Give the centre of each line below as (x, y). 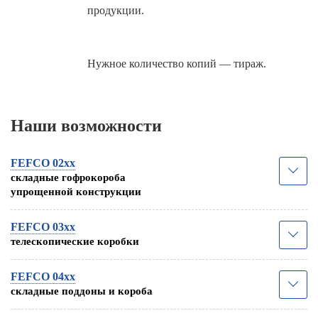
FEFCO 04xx (43, 276)
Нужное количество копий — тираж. (177, 63)
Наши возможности (86, 125)
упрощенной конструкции (76, 191)
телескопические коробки (75, 241)
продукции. (116, 10)
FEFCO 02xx (43, 163)
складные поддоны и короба (82, 291)
